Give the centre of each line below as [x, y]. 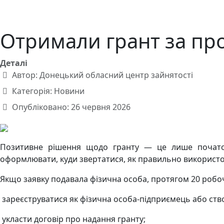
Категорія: [32, 91]
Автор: [25, 75]
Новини [69, 91]
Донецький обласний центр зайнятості [116, 75]
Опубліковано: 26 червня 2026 [71, 107]
